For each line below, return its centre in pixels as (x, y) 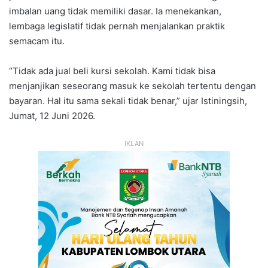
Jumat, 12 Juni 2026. (52, 115)
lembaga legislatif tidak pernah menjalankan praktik (117, 26)
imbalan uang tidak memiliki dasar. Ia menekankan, (115, 11)
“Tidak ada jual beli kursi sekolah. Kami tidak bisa (112, 71)
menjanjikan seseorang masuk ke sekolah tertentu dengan (133, 86)
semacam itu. (37, 41)
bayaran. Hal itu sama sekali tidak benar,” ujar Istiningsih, (128, 100)
